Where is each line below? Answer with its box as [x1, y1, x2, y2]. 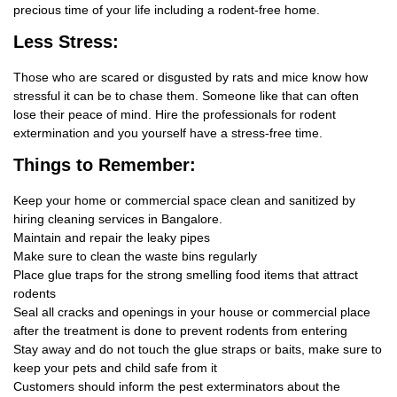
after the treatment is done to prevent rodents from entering [13, 323, 347, 339]
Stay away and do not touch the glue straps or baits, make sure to [13, 342, 382, 357]
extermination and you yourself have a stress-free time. [13, 126, 323, 141]
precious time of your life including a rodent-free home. [13, 3, 320, 18]
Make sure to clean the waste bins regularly [13, 249, 257, 264]
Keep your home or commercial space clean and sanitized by [13, 193, 355, 208]
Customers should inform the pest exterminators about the [13, 379, 340, 394]
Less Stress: [13, 32, 119, 52]
